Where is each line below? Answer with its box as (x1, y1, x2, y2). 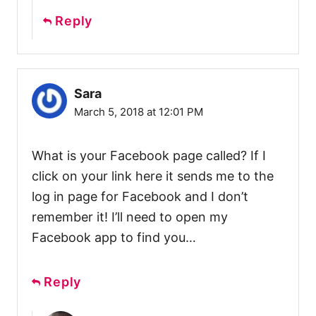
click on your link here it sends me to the (32, 168, 274, 183)
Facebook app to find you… (32, 229, 196, 245)
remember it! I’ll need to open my (32, 209, 228, 224)
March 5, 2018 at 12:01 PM (74, 104, 203, 119)
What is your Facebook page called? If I (32, 147, 266, 163)
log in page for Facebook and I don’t (32, 188, 248, 204)
